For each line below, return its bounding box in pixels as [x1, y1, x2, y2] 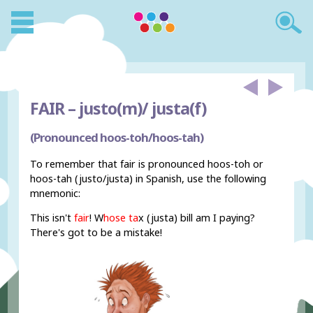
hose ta [103, 211, 139, 225]
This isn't [30, 211, 75, 225]
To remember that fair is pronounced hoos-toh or [30, 156, 264, 170]
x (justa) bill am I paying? [138, 211, 256, 225]
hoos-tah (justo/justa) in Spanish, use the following [30, 171, 267, 185]
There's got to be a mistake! [30, 226, 163, 240]
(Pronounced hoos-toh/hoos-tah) [30, 129, 204, 145]
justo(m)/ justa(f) [75, 97, 207, 119]
